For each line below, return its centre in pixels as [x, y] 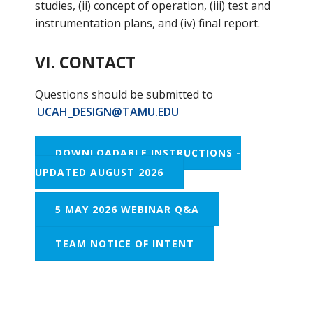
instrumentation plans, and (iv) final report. [147, 23]
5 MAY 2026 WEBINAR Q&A [127, 209]
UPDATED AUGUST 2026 [99, 172]
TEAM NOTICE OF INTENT [124, 243]
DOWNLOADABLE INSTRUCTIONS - [148, 153]
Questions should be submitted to [124, 94]
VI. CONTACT [85, 62]
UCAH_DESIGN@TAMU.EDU [108, 112]
